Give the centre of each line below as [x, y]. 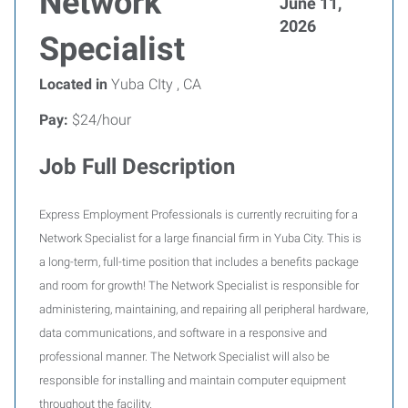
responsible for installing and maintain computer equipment [193, 380]
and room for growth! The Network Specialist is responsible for [199, 286]
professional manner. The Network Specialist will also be [184, 357]
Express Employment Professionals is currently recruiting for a [199, 214]
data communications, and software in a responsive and [183, 333]
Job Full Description [137, 167]
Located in [73, 84]
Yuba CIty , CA [154, 84]
